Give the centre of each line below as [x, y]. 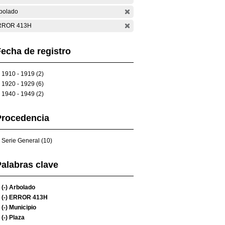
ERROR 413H [28, 197]
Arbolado [21, 187]
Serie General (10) [27, 141]
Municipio [22, 207]
